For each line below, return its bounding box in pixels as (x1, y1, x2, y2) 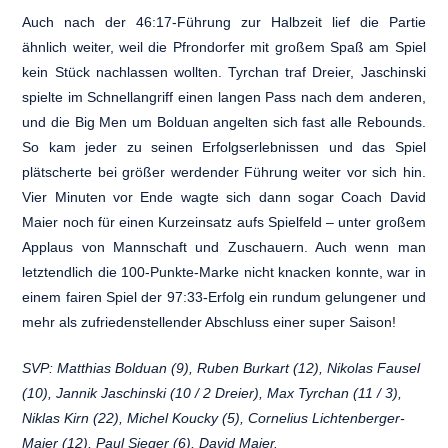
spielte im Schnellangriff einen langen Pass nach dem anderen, (22, 88, 426, 105)
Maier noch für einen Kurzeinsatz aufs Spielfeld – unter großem (22, 213, 426, 230)
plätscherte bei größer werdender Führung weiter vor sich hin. (22, 163, 426, 180)
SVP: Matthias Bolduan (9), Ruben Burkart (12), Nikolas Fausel (22, 359, 421, 376)
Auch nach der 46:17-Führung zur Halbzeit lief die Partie (22, 13, 426, 30)
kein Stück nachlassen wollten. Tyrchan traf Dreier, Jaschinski (22, 63, 426, 80)
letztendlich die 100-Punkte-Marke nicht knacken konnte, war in (22, 263, 426, 280)
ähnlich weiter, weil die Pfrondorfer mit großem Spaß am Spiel (22, 38, 426, 55)
